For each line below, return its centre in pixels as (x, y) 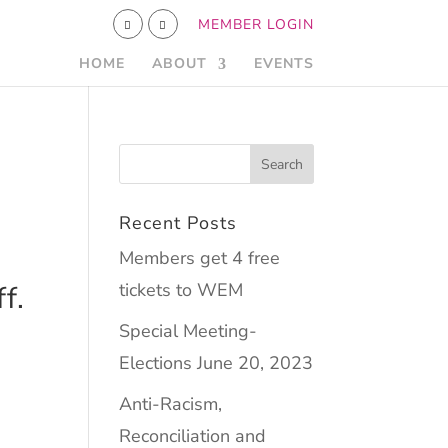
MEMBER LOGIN (255, 24)
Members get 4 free (200, 258)
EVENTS (283, 63)
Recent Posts (178, 223)
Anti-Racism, (171, 404)
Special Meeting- (188, 331)
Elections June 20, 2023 (216, 363)
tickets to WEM (181, 290)
